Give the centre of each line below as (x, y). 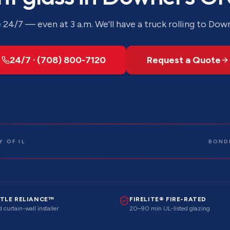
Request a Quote (184, 60)
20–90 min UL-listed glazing (170, 209)
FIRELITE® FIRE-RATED (168, 199)
